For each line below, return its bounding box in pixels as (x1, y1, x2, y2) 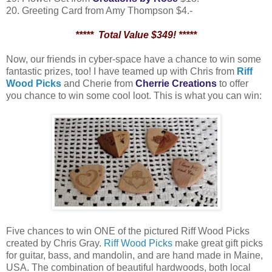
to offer (217, 78, 248, 89)
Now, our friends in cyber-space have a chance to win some (6, 53, 261, 64)
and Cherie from (61, 78, 135, 89)
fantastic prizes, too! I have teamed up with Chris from (6, 66, 234, 76)
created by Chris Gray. (6, 237, 104, 248)
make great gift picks (172, 237, 263, 248)
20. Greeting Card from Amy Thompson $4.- (6, 5, 192, 16)
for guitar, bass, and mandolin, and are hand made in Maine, (6, 250, 263, 260)
